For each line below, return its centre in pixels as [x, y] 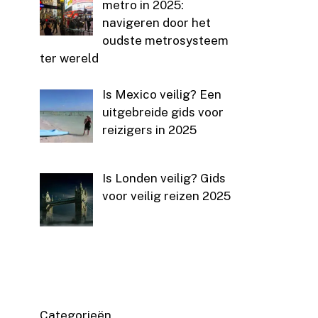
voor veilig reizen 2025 [166, 196]
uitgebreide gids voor [163, 112]
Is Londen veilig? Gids [164, 179]
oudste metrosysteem [165, 41]
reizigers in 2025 [149, 130]
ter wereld [69, 59]
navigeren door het [156, 23]
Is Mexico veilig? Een [161, 94]
